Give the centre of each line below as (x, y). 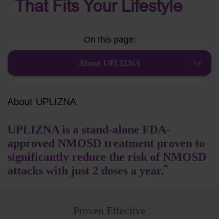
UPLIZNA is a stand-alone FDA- (89, 130)
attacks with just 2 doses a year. (86, 171)
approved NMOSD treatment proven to (106, 143)
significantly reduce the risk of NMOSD (107, 157)
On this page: (109, 40)
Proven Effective (109, 211)
